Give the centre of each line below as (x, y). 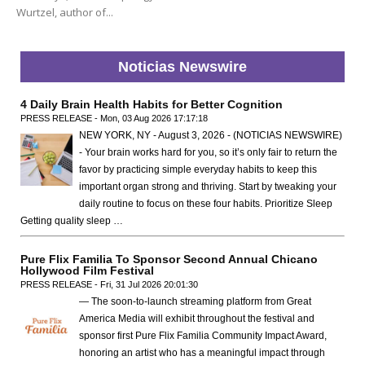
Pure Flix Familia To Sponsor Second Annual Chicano (169, 259)
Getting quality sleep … (72, 221)
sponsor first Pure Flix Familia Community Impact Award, (203, 336)
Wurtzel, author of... (65, 13)
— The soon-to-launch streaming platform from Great (195, 302)
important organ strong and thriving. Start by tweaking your (208, 187)
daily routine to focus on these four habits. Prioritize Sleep (206, 204)
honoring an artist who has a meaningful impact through (202, 353)
